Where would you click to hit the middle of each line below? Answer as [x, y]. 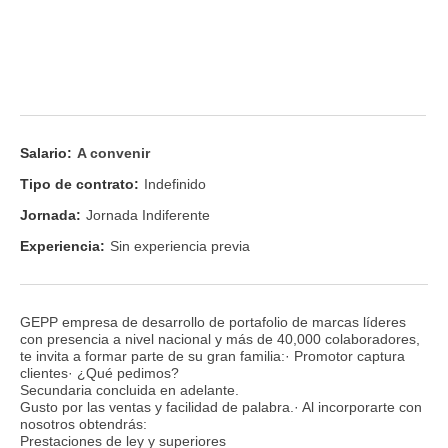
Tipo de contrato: [79, 183]
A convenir [113, 152]
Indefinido [175, 183]
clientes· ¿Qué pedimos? [99, 372]
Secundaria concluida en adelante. [129, 389]
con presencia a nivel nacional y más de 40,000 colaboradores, [220, 338]
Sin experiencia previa [180, 246]
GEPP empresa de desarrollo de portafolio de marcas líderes [213, 321]
